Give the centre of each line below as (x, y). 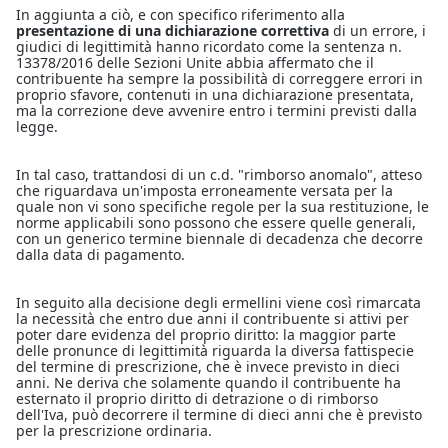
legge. (37, 127)
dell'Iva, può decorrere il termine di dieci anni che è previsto (219, 415)
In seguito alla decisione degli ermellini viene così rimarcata (218, 303)
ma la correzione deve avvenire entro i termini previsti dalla (216, 111)
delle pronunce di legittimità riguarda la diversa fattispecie (215, 351)
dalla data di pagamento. (100, 255)
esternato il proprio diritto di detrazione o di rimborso (197, 399)
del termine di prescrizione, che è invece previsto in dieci (208, 367)
